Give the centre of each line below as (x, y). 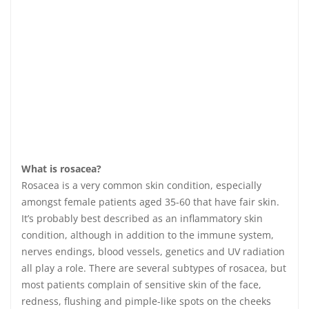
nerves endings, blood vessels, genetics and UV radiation (153, 251)
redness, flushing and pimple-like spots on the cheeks (146, 301)
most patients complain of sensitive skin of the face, (141, 285)
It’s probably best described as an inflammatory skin (142, 218)
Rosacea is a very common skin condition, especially (141, 185)
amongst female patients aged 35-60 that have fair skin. (150, 202)
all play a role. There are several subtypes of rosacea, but (154, 268)
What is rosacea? (61, 169)
